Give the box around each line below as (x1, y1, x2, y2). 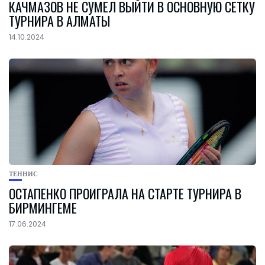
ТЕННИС (9, 169, 38, 179)
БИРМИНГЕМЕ (9, 198, 77, 217)
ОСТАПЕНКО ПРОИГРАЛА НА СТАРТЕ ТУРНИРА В (9, 183, 241, 203)
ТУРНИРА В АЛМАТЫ (9, 11, 110, 30)
